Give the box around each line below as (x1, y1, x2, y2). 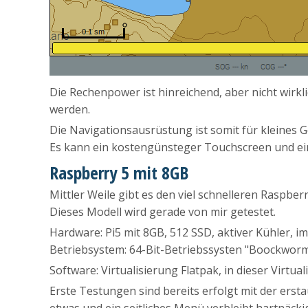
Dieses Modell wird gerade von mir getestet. (49, 204, 276, 220)
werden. (49, 102, 93, 118)
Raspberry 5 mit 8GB (49, 161, 188, 186)
